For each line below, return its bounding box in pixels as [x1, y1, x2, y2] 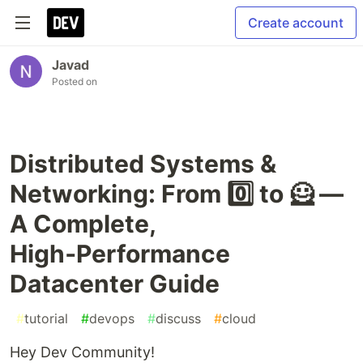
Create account [248, 15, 344, 31]
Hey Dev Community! [10, 344, 155, 361]
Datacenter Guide [10, 269, 220, 298]
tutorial [24, 310, 68, 327]
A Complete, [10, 209, 156, 238]
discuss [156, 310, 201, 327]
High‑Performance [10, 239, 230, 268]
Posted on [52, 75, 97, 88]
